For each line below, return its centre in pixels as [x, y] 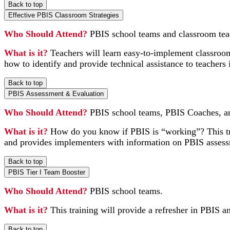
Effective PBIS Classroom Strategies [64, 15]
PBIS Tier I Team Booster [47, 172]
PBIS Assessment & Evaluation [56, 93]
